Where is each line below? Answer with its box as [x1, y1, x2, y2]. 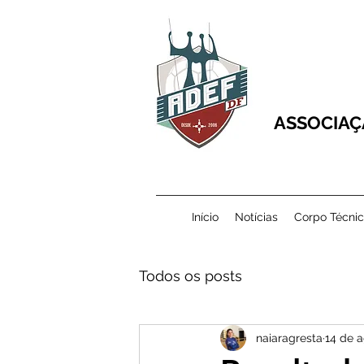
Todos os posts [139, 266, 242, 284]
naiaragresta [256, 331, 323, 344]
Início [191, 210, 219, 223]
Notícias [234, 210, 278, 223]
